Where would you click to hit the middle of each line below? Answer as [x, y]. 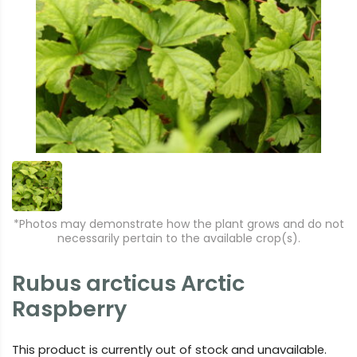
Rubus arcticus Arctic [128, 283]
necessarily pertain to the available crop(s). [178, 238]
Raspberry [69, 308]
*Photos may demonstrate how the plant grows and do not [178, 224]
